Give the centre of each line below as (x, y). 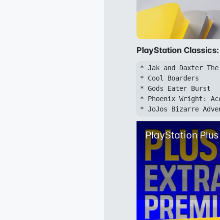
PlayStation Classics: (178, 50)
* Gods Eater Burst (175, 89)
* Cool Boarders (169, 78)
